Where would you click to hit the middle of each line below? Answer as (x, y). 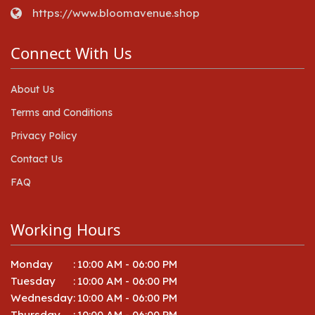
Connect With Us (71, 52)
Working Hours (66, 229)
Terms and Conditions (62, 112)
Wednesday (42, 297)
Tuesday (33, 281)
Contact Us (37, 159)
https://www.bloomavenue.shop (116, 13)
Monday (32, 264)
